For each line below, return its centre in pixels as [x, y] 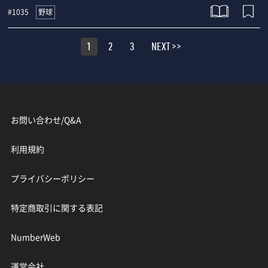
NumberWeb [35, 237]
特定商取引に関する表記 [57, 208]
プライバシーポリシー [52, 179]
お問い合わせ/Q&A [46, 120]
